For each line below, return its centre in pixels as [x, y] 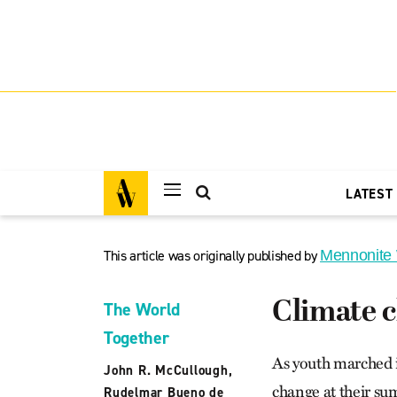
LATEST [370, 194]
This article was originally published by [212, 256]
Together [136, 338]
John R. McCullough [166, 370]
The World [142, 309]
